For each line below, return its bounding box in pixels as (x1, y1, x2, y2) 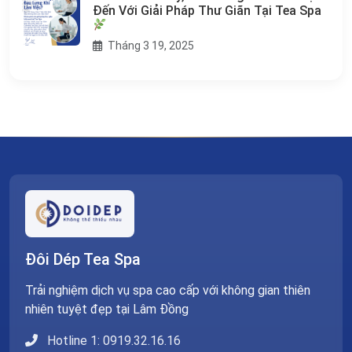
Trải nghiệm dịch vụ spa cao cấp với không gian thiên (25, 282, 310, 298)
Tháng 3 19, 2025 (104, 38, 194, 52)
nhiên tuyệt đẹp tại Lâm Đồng (25, 301, 189, 317)
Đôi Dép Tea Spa (25, 249, 141, 269)
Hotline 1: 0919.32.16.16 (44, 332, 181, 348)
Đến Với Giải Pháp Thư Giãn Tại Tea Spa (92, 2, 321, 18)
